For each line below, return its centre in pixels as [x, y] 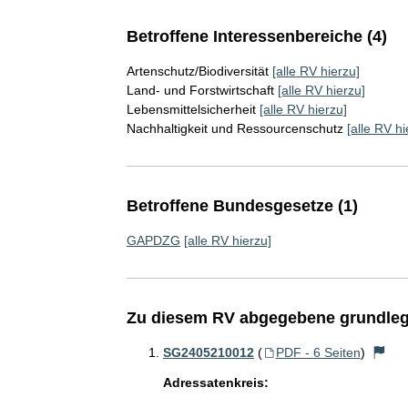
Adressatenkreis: [215, 382]
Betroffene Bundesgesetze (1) [242, 205]
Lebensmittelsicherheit [191, 109]
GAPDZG [153, 240]
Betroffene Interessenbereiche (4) [256, 36]
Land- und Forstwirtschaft [200, 90]
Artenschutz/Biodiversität [197, 71]
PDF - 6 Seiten [318, 352]
